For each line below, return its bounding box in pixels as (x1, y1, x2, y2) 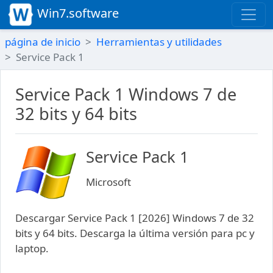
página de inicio (5, 35, 80, 49)
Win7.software (34, 5, 119, 22)
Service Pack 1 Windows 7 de (15, 83, 236, 105)
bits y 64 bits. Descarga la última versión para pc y (15, 225, 255, 240)
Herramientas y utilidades (96, 35, 222, 49)
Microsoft (86, 174, 131, 189)
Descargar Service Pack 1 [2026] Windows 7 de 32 (15, 210, 254, 225)
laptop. (15, 241, 49, 255)
